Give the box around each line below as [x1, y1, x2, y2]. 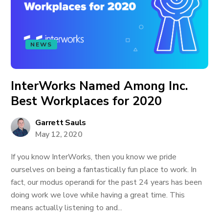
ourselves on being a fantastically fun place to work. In [11, 164, 197, 175]
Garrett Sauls [35, 117, 87, 128]
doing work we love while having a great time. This [11, 190, 185, 200]
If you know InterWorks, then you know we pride [11, 152, 177, 162]
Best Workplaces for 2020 [11, 93, 162, 109]
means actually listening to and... [11, 202, 123, 213]
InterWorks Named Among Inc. [11, 78, 189, 94]
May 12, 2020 [35, 129, 83, 140]
